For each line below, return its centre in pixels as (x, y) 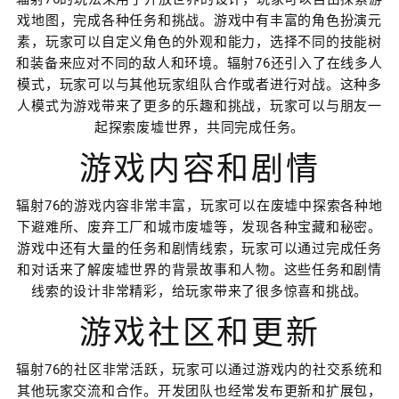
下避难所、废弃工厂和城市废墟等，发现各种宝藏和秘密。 (199, 227)
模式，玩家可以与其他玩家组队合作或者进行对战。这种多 (199, 85)
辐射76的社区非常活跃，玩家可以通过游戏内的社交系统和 (199, 370)
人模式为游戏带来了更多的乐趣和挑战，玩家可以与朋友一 (199, 106)
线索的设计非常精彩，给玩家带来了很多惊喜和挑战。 (199, 291)
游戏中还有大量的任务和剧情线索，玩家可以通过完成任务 (199, 248)
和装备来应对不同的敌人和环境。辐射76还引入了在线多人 (199, 63)
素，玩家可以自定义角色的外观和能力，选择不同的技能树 (199, 42)
